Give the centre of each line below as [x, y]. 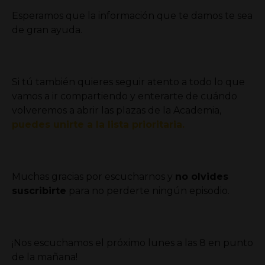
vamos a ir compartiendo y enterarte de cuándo [125, 96]
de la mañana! [45, 257]
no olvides [202, 177]
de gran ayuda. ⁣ [48, 30]
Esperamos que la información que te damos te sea [132, 16]
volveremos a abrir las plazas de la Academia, [117, 111]
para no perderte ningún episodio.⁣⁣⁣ [148, 191]
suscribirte [39, 191]
